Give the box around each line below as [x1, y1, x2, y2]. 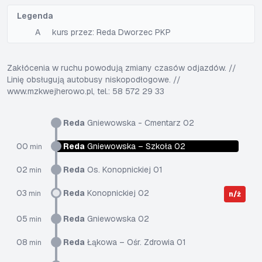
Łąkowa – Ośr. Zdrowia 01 [85, 237, 186, 247]
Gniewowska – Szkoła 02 [85, 141, 185, 151]
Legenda [17, 11, 53, 21]
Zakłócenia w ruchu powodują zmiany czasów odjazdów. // [7, 63, 236, 73]
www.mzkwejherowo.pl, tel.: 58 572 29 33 [7, 86, 164, 96]
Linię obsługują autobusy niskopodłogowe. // [7, 74, 181, 85]
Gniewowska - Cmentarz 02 [85, 118, 194, 128]
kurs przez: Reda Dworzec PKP [52, 27, 171, 37]
